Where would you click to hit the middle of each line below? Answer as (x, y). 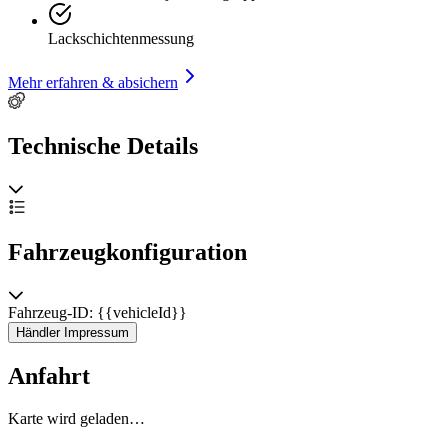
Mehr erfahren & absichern (93, 82)
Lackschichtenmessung (121, 38)
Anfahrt (49, 376)
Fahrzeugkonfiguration (127, 252)
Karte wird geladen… (76, 419)
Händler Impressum (72, 333)
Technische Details (103, 145)
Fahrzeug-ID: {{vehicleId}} (97, 313)
